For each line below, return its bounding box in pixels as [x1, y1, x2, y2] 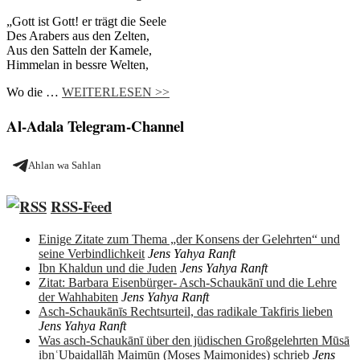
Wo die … [6, 85, 62, 99]
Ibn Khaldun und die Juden [39, 260, 177, 275]
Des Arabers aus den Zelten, [6, 29, 149, 43]
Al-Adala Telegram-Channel [6, 114, 184, 137]
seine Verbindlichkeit [39, 246, 145, 260]
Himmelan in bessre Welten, [6, 58, 149, 72]
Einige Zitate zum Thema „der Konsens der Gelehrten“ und [39, 231, 340, 246]
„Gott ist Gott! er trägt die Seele [6, 14, 166, 28]
